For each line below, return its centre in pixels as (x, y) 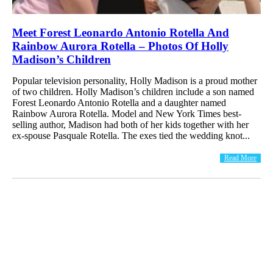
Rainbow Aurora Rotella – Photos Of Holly (120, 46)
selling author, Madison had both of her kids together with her (130, 124)
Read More (240, 158)
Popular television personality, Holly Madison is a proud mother (135, 80)
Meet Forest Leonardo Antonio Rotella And (121, 32)
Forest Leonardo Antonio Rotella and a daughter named (119, 102)
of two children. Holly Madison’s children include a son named (133, 91)
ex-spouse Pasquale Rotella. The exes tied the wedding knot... (131, 135)
